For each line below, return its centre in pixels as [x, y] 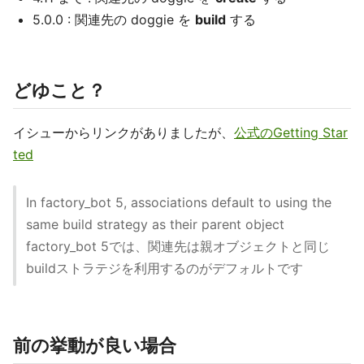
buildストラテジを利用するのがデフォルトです [165, 268]
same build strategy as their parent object [155, 224]
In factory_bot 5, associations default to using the [179, 202]
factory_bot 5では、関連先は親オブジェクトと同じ [178, 246]
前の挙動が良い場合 [95, 345]
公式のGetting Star [291, 132]
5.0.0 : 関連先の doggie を [114, 19]
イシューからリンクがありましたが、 [123, 132]
